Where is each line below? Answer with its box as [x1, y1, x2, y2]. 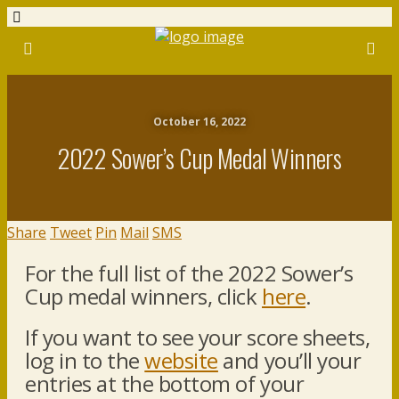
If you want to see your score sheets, [25, 322, 370, 352]
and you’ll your [217, 345, 362, 375]
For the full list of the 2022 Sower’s [25, 257, 354, 288]
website [144, 345, 218, 375]
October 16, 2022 [153, 114, 246, 129]
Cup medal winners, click [25, 281, 263, 311]
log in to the [25, 345, 145, 375]
